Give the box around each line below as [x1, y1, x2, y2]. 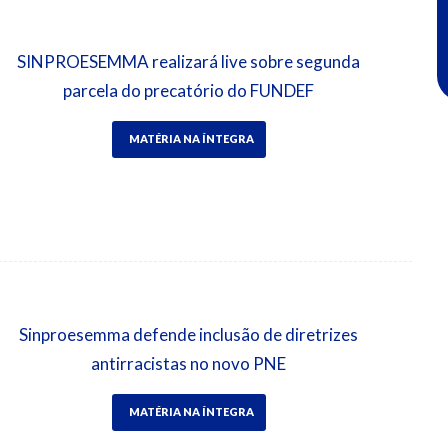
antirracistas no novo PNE [91, 353, 287, 374]
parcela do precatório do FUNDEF [63, 80, 315, 102]
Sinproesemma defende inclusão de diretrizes [19, 324, 359, 345]
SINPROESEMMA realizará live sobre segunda [17, 51, 361, 73]
